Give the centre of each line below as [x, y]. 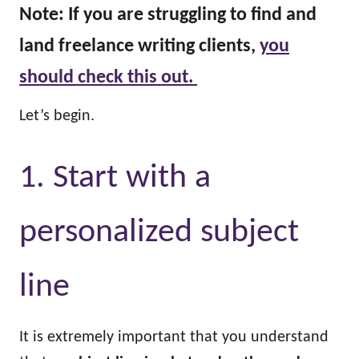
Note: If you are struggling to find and [168, 15]
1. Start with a [115, 178]
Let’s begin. [61, 116]
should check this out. [108, 78]
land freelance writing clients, [139, 46]
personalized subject [159, 233]
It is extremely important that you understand [174, 337]
